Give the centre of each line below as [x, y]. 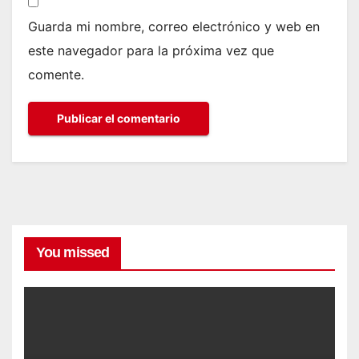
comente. [56, 74]
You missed [73, 253]
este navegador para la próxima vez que [151, 50]
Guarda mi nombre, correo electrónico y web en [174, 26]
